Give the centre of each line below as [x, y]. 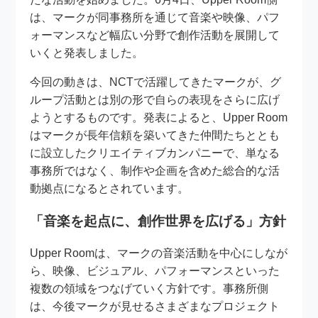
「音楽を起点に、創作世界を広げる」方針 [158, 221]
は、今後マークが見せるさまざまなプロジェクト [155, 307]
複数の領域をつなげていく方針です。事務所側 [149, 289]
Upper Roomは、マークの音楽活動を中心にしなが [159, 253]
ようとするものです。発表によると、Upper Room [159, 117]
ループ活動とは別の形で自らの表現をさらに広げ [155, 99]
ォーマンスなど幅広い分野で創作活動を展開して [155, 35]
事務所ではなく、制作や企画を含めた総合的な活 [155, 170]
